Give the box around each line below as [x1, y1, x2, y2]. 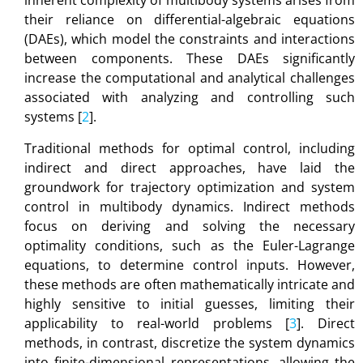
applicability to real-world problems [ [24, 314, 290, 332]
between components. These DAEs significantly [24, 49, 355, 68]
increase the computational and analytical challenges [24, 69, 355, 88]
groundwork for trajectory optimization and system [24, 177, 355, 196]
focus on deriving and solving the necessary [24, 216, 355, 235]
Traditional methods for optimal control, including [24, 139, 355, 157]
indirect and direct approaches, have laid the [24, 158, 355, 177]
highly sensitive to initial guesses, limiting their [24, 294, 355, 313]
